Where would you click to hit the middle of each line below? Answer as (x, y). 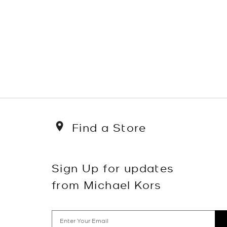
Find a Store (109, 127)
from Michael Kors (107, 184)
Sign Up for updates (113, 167)
